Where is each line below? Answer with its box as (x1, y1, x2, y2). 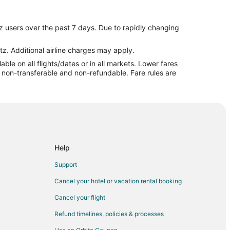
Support (54, 161, 77, 169)
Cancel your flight (54, 194, 105, 202)
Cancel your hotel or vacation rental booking (54, 177, 182, 185)
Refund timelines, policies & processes (54, 210, 164, 218)
